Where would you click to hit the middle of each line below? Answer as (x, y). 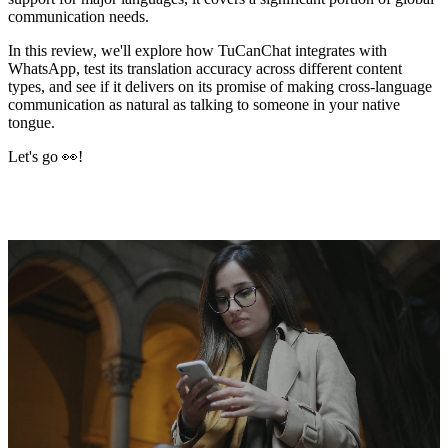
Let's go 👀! (45, 156)
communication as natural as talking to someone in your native (204, 104)
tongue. (31, 122)
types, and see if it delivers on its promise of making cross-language (220, 86)
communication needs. (78, 16)
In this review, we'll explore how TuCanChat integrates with (197, 50)
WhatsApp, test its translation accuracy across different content (205, 68)
